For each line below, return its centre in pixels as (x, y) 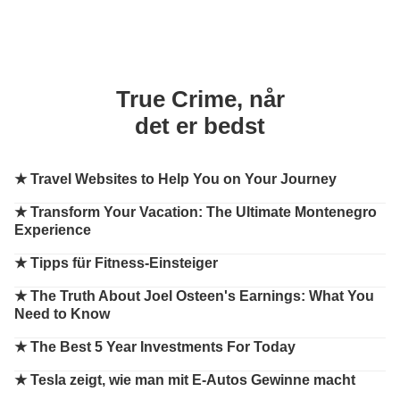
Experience (53, 230)
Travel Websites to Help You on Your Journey (183, 179)
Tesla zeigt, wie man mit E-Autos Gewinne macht (193, 380)
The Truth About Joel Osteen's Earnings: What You (202, 296)
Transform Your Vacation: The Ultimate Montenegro (204, 212)
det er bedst (200, 126)
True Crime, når (200, 100)
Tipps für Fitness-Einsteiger (124, 263)
